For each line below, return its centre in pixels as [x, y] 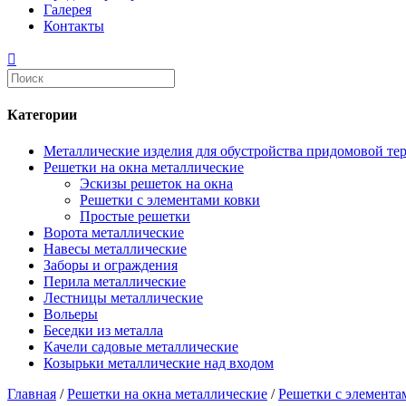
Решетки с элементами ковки [170, 199]
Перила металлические [115, 281]
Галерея [68, 10]
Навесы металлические [115, 248]
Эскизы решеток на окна [156, 183]
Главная [32, 393]
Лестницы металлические [123, 297]
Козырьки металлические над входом [159, 362]
